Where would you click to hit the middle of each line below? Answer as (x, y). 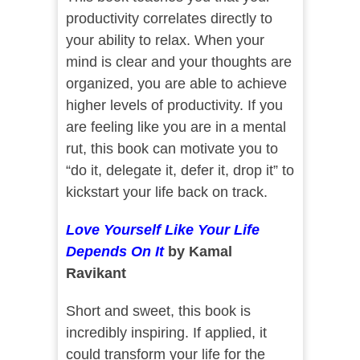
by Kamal (198, 252)
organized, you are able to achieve (176, 84)
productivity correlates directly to (169, 19)
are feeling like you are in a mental (176, 127)
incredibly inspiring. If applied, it (166, 333)
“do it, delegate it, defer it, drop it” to (180, 171)
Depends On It (115, 252)
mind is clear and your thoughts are (178, 62)
